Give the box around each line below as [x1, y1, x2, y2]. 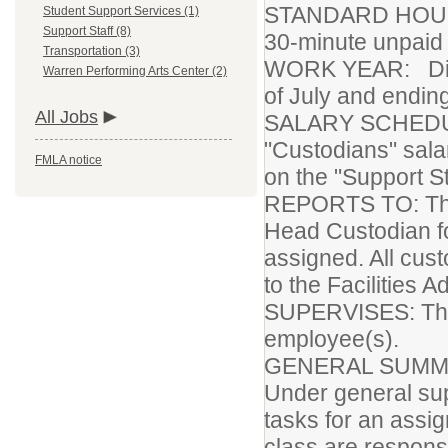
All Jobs [35, 107, 98, 127]
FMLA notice [35, 153, 102, 167]
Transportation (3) [43, 44, 140, 58]
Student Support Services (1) [43, 4, 199, 18]
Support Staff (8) [43, 24, 131, 38]
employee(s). [264, 326, 399, 352]
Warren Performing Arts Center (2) [43, 64, 227, 78]
